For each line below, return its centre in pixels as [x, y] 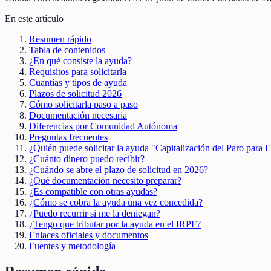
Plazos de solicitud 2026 [75, 93]
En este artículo [34, 18]
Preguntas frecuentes [68, 137]
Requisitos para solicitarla [78, 71]
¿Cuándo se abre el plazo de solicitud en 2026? [119, 169]
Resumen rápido [60, 39]
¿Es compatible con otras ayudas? [93, 191]
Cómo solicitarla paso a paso [83, 104]
